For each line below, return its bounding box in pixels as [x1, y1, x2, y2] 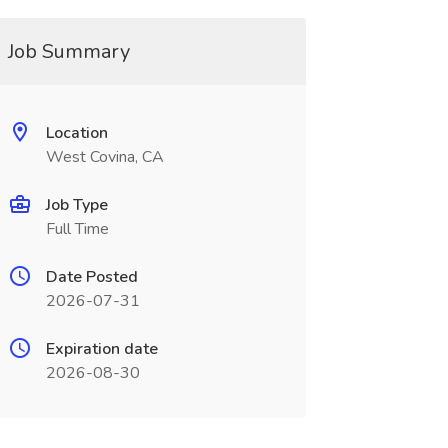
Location [45, 122, 108, 144]
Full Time [45, 218, 109, 240]
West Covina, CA [45, 146, 164, 168]
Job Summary [7, 38, 130, 65]
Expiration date [45, 338, 158, 360]
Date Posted [45, 266, 138, 288]
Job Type [45, 194, 108, 216]
